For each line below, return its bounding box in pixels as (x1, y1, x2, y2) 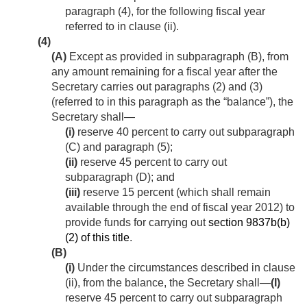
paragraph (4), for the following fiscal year (65, 5, 265, 18)
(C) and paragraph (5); (65, 141, 173, 153)
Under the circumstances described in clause (75, 262, 295, 274)
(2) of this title (65, 232, 130, 244)
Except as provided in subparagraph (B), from (66, 51, 288, 63)
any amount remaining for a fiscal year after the (51, 66, 278, 78)
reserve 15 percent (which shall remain (80, 186, 271, 199)
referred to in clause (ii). (65, 21, 179, 33)
